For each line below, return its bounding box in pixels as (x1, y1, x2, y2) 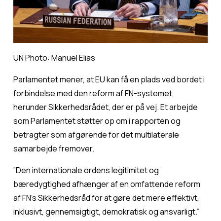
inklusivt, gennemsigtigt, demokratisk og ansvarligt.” (13, 206, 199, 217)
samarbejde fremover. (13, 143, 94, 154)
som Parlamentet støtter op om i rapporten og (13, 115, 181, 126)
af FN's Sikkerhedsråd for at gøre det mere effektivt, (13, 192, 199, 203)
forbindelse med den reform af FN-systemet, (13, 87, 174, 99)
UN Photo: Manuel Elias (13, 52, 95, 63)
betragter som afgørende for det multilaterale (13, 129, 179, 140)
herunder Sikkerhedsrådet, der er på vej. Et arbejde (13, 101, 198, 112)
